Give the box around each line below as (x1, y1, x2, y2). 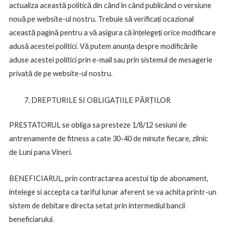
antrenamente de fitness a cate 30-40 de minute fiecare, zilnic (9, 134, 208, 143)
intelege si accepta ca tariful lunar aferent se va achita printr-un (9, 188, 216, 197)
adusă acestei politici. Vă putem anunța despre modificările (9, 42, 198, 51)
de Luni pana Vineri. (9, 147, 72, 156)
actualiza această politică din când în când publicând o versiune (9, 1, 211, 10)
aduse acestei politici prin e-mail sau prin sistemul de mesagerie (9, 55, 212, 65)
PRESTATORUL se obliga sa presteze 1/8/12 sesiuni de (9, 120, 187, 129)
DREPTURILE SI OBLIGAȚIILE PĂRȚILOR (31, 95, 171, 104)
